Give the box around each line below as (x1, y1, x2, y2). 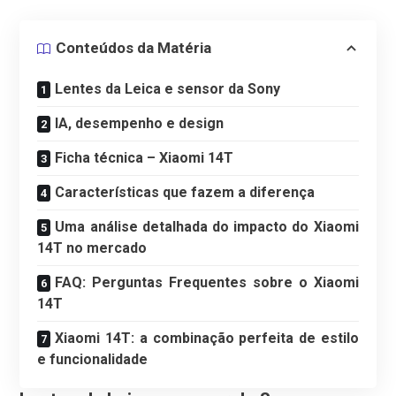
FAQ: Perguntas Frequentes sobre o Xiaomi (55, 273, 359, 291)
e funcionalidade (37, 350, 148, 368)
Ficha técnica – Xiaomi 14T (55, 148, 234, 166)
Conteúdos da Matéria (56, 39, 212, 57)
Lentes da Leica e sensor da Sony (55, 80, 281, 97)
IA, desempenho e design (55, 114, 225, 132)
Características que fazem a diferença (55, 183, 316, 201)
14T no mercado (37, 239, 148, 256)
